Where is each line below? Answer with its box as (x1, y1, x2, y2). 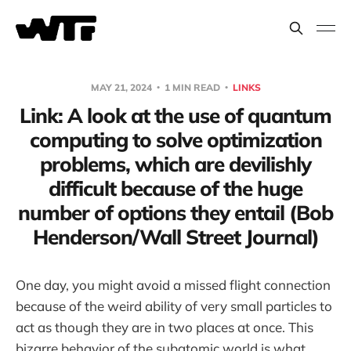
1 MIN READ (161, 81, 223, 93)
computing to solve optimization (29, 126, 322, 153)
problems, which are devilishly (40, 150, 311, 177)
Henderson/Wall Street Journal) (32, 223, 319, 250)
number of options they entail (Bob (18, 199, 333, 226)
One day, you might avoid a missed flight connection (16, 276, 331, 293)
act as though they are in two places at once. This (16, 318, 313, 335)
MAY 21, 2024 (90, 81, 154, 93)
